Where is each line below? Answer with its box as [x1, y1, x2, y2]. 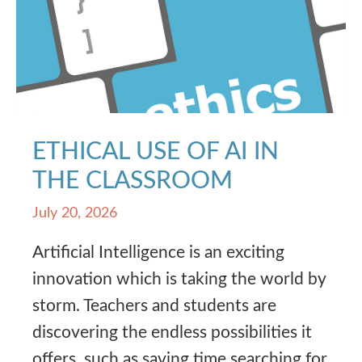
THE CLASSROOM [32, 168, 233, 193]
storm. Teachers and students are [32, 297, 276, 314]
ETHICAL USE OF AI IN [32, 139, 279, 164]
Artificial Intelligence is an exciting [32, 243, 284, 261]
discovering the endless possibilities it [32, 323, 312, 341]
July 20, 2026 [32, 205, 117, 221]
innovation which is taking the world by [32, 270, 326, 288]
